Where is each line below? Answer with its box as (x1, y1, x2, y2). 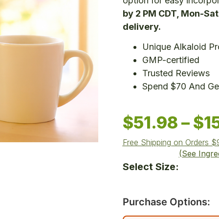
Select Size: (122, 160, 179, 173)
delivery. (122, 22, 161, 32)
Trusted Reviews (142, 68, 210, 79)
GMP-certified (142, 55, 199, 66)
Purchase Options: (122, 196, 210, 208)
